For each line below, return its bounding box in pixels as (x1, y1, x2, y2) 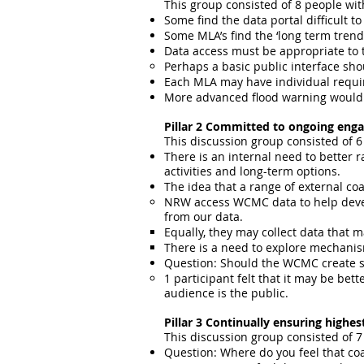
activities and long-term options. (164, 163, 340, 179)
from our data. (164, 209, 243, 224)
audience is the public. (164, 285, 288, 301)
